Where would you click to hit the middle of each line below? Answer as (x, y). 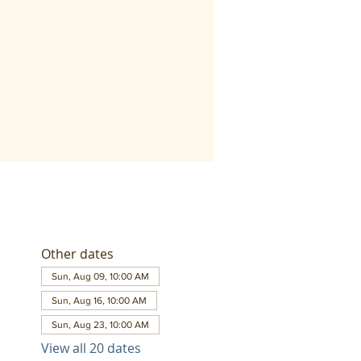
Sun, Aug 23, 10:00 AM (100, 325)
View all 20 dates (91, 348)
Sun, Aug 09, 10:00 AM (100, 276)
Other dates (77, 254)
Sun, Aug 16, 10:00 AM (99, 301)
